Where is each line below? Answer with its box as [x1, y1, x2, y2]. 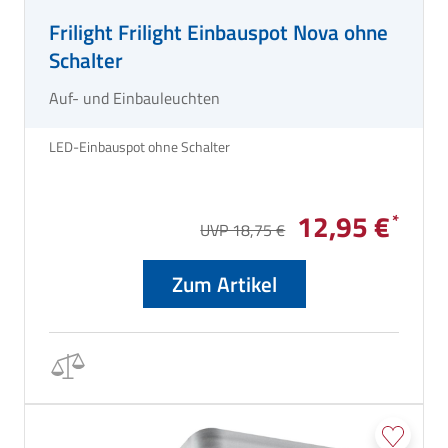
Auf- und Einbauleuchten [49, 86, 220, 111]
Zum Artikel [171, 268, 277, 301]
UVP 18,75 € [200, 218, 286, 243]
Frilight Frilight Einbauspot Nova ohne [49, 16, 388, 49]
